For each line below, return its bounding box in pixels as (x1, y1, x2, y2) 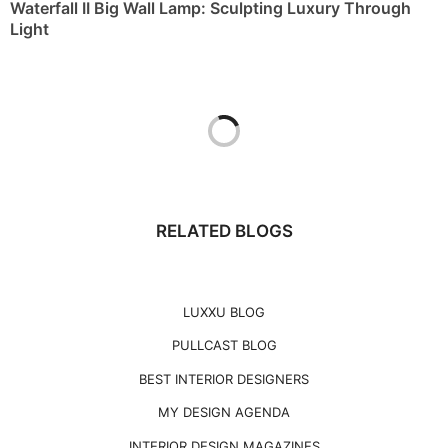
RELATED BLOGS (155, 221, 293, 242)
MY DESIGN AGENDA (158, 404, 290, 421)
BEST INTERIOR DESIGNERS (139, 370, 309, 387)
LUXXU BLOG (183, 304, 265, 321)
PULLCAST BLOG (171, 337, 277, 354)
